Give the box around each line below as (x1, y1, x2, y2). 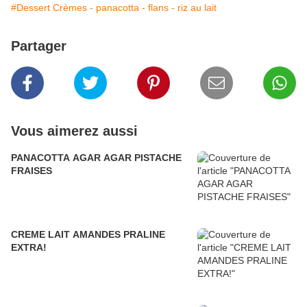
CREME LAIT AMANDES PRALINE (11, 229, 165, 241)
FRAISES (11, 165, 52, 177)
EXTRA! (11, 242, 47, 254)
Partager (11, 38, 66, 54)
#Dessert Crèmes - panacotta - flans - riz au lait (11, 2, 217, 14)
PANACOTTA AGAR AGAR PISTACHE (11, 152, 182, 164)
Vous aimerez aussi (11, 123, 138, 139)
